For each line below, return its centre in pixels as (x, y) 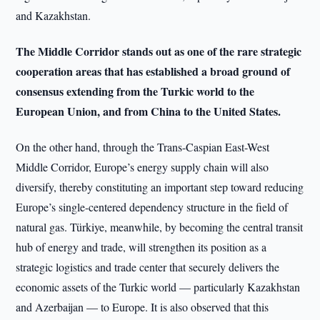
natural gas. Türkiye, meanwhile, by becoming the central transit (160, 227)
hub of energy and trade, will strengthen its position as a (141, 247)
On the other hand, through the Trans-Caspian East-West (143, 147)
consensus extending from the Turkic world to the (135, 91)
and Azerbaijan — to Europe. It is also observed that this (142, 307)
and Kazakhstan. (54, 15)
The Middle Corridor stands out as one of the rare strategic (159, 51)
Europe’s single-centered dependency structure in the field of (152, 207)
